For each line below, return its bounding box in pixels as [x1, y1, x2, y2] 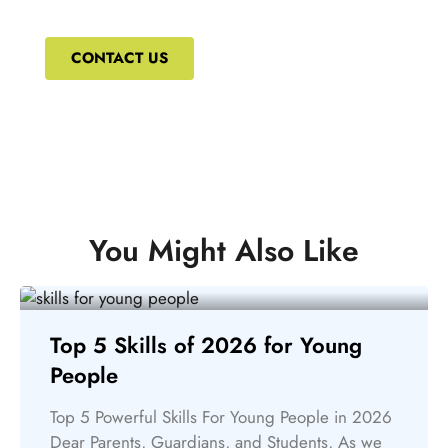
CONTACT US [71, 46, 168, 69]
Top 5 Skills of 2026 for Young [50, 328, 362, 361]
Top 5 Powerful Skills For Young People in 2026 [50, 404, 392, 429]
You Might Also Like [89, 228, 359, 272]
